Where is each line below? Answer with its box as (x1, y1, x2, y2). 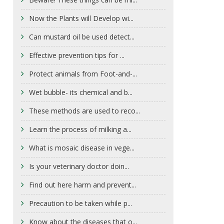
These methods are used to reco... (28, 105, 140, 115)
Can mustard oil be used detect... (28, 31, 134, 41)
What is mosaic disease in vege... (28, 142, 134, 152)
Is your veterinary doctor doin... (28, 161, 129, 171)
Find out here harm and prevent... (28, 179, 136, 189)
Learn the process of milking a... (28, 124, 131, 134)
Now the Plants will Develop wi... (28, 13, 133, 23)
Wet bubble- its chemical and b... (28, 87, 132, 97)
